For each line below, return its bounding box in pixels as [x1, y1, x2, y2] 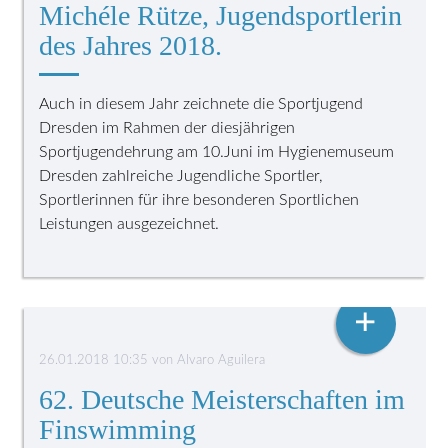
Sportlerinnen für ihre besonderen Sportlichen [39, 191, 360, 208]
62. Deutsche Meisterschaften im [39, 383, 406, 415]
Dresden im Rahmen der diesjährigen [39, 119, 296, 136]
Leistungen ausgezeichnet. [39, 215, 220, 232]
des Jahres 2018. [39, 29, 223, 61]
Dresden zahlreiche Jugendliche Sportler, [39, 167, 324, 184]
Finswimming [39, 413, 197, 445]
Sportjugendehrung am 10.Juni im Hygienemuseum [39, 143, 395, 160]
